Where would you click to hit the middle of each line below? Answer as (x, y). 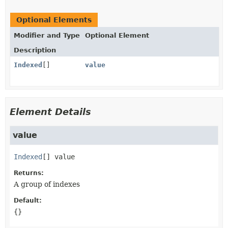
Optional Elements (54, 20)
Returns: (29, 173)
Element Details (50, 111)
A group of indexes (47, 184)
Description (35, 50)
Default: (28, 200)
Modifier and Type (47, 35)
